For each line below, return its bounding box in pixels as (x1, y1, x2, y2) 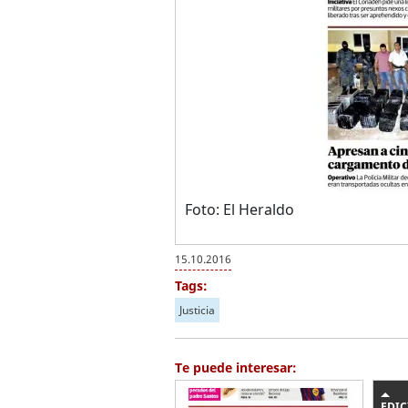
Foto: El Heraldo (185, 199, 294, 219)
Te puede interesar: (175, 359, 297, 376)
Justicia (179, 302, 215, 318)
